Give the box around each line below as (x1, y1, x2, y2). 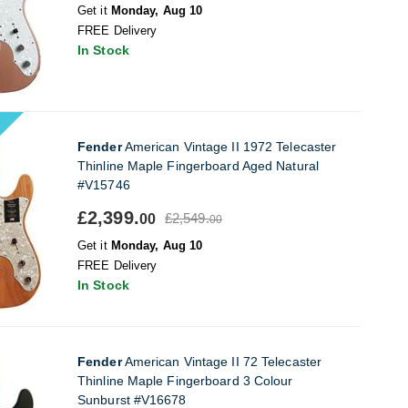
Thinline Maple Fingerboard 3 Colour (77, 373, 293, 388)
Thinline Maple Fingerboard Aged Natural (77, 158, 319, 173)
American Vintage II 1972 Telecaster (121, 139, 337, 154)
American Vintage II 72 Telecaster (121, 354, 322, 369)
